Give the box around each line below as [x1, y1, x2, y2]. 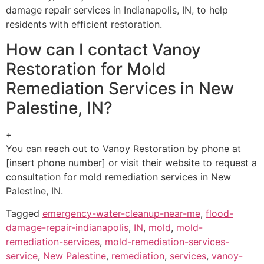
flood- [206, 207, 233, 220]
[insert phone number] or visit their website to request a [6, 156, 257, 169]
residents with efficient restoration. [6, 18, 162, 31]
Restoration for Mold [6, 58, 166, 79]
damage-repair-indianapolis [6, 222, 128, 234]
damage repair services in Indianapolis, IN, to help [6, 4, 228, 16]
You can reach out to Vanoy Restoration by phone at [6, 142, 241, 154]
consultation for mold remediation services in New [6, 170, 231, 183]
